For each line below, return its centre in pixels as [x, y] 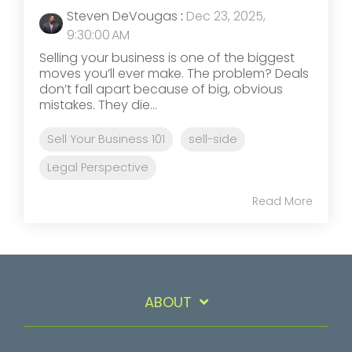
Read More [282, 201]
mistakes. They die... [98, 104]
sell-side [213, 139]
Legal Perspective [98, 167]
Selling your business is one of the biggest [167, 57]
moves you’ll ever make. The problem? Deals [174, 73]
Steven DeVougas [122, 16]
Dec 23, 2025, [226, 16]
